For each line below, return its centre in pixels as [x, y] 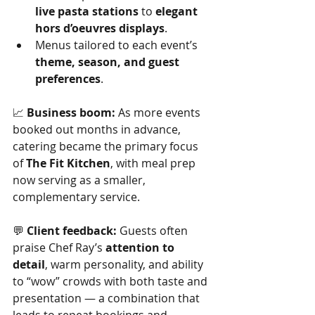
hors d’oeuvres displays [100, 28]
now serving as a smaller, [81, 180]
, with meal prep [154, 163]
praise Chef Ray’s [59, 247]
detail [29, 264]
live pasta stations [87, 11]
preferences [68, 79]
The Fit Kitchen [68, 163]
